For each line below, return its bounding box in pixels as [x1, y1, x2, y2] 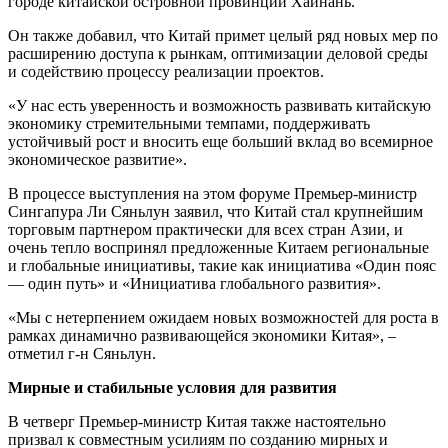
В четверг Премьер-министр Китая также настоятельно [8, 412, 386, 430]
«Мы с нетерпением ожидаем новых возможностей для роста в [8, 308, 439, 326]
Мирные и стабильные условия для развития [8, 378, 337, 396]
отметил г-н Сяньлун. [8, 344, 156, 362]
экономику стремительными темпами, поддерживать [8, 114, 370, 132]
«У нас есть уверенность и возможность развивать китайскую [8, 96, 431, 114]
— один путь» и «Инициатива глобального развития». [8, 274, 381, 292]
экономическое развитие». [8, 150, 187, 168]
